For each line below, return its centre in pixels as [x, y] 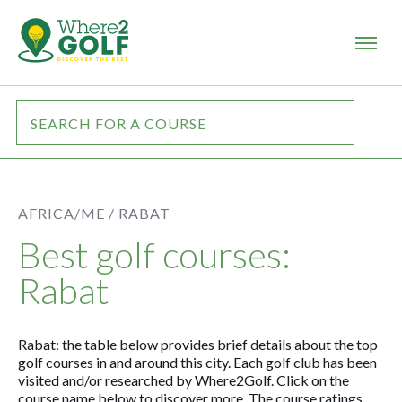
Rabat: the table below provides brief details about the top [198, 344]
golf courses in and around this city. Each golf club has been [197, 362]
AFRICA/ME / [66, 213]
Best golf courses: [154, 255]
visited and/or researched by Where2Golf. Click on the [184, 380]
